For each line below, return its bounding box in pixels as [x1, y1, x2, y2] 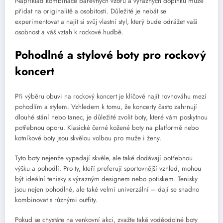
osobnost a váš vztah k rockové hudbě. [15, 27, 123, 37]
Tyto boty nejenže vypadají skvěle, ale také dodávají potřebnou [15, 153, 193, 163]
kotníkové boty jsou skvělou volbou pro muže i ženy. [15, 133, 161, 143]
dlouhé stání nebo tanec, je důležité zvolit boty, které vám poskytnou [15, 112, 208, 122]
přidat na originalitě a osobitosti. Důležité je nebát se [15, 6, 166, 16]
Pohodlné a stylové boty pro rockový [15, 47, 206, 63]
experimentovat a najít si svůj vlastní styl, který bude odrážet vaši [15, 17, 198, 27]
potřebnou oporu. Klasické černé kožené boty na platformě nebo [15, 122, 199, 132]
